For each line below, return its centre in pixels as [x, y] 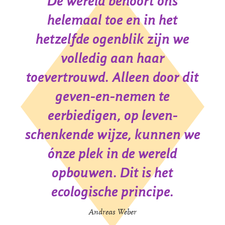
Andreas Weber [113, 213]
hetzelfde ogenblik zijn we [113, 39]
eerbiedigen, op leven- [113, 116]
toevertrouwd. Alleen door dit [113, 77]
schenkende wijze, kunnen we [113, 135]
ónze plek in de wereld [113, 154]
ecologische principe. [113, 192]
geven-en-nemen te [113, 96]
